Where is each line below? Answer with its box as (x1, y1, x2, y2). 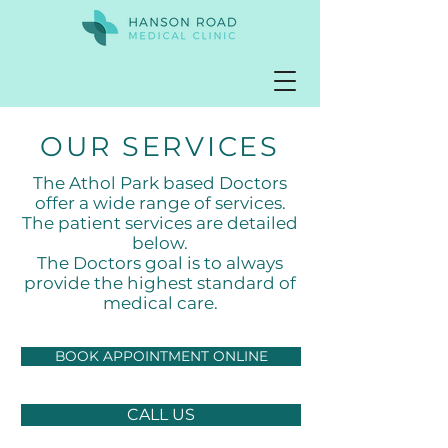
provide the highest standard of (24, 273, 296, 293)
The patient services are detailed (22, 213, 298, 233)
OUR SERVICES (40, 130, 280, 163)
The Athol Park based (33, 173, 219, 193)
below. (132, 233, 188, 253)
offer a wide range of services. (34, 193, 286, 213)
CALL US (127, 405, 195, 424)
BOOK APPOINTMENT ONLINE (54, 348, 268, 364)
